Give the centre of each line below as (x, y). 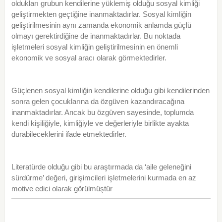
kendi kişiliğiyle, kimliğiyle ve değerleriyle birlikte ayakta (100, 123)
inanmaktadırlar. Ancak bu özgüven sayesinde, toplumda (102, 112)
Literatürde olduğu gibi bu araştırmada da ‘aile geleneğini (101, 167)
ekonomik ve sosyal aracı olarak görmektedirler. (89, 58)
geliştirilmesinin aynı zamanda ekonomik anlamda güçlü (101, 25)
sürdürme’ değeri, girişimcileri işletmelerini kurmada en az (104, 178)
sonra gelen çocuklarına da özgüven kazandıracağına (98, 102)
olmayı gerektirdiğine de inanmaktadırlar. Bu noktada (96, 36)
